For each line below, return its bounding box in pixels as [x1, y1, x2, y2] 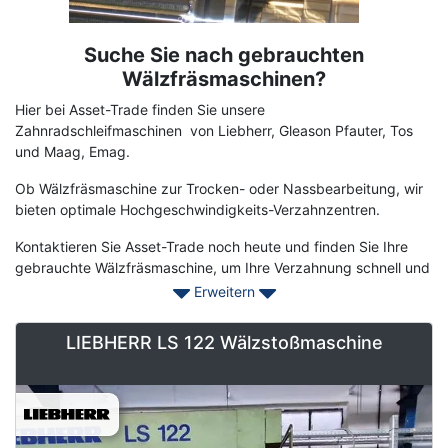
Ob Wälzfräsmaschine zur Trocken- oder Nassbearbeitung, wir [15, 179, 423, 197]
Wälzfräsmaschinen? [122, 66, 326, 91]
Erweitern [189, 282, 259, 300]
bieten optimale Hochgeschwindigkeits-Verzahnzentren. [15, 200, 380, 218]
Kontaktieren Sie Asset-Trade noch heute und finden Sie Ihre [15, 237, 408, 255]
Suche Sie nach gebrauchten [84, 42, 364, 67]
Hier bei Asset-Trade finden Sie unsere [15, 100, 265, 118]
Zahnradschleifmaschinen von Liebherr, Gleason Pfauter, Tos [15, 121, 413, 139]
